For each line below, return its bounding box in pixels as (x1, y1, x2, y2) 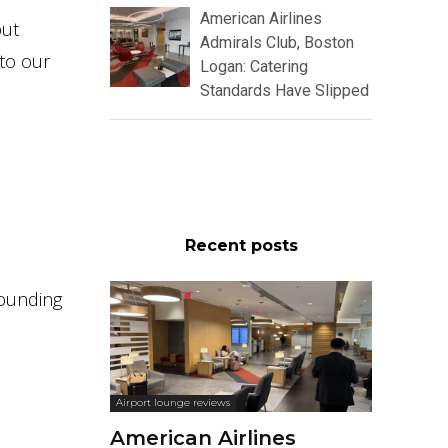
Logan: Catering (200, 57, 308, 77)
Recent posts (184, 236, 298, 256)
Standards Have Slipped (200, 81, 369, 101)
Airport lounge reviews (116, 396, 230, 410)
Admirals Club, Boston (200, 33, 354, 53)
